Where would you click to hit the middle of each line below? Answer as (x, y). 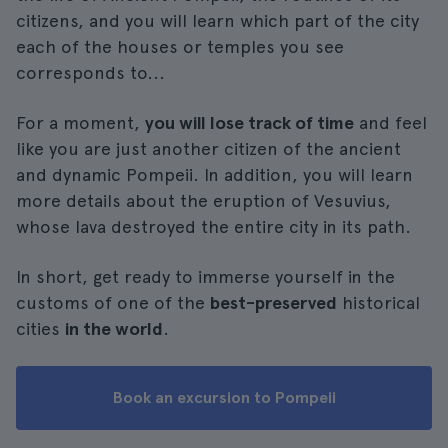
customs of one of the (113, 302)
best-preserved (273, 302)
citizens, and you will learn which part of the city (217, 20)
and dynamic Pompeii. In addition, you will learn (214, 174)
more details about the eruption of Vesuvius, (203, 200)
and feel (390, 122)
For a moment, (80, 122)
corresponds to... (90, 72)
